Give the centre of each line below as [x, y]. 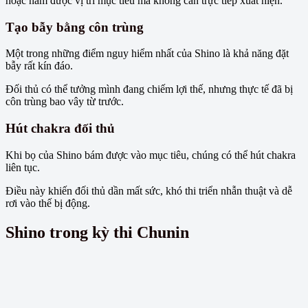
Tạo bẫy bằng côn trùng [75, 27]
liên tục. [23, 167]
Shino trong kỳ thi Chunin [97, 232]
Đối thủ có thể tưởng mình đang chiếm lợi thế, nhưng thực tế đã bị [149, 89]
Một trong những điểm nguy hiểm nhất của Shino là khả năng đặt [147, 54]
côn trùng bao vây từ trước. [65, 102]
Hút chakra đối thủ [60, 129]
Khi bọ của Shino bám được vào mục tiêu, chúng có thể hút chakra [151, 155]
